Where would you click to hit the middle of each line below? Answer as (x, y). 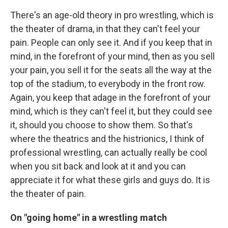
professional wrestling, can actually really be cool (109, 152)
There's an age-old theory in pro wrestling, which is (112, 15)
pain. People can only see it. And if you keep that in (111, 42)
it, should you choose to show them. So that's (102, 125)
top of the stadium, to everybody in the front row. (108, 84)
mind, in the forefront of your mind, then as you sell (112, 56)
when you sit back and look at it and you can (98, 166)
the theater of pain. (48, 194)
